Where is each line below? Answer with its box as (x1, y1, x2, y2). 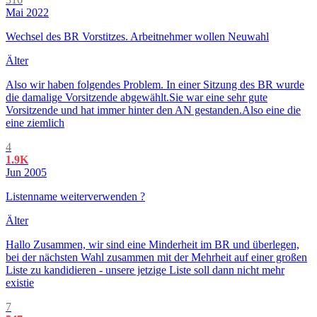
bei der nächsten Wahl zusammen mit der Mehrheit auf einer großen (6, 251, 307, 264)
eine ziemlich (6, 117, 64, 129)
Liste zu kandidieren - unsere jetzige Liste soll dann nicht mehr (6, 264, 284, 277)
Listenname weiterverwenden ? (6, 190, 145, 203)
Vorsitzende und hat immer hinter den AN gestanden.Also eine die (6, 104, 301, 117)
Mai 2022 (6, 6, 49, 19)
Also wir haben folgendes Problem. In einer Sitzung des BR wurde (6, 79, 304, 91)
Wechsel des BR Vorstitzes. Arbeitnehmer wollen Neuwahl (6, 30, 269, 43)
